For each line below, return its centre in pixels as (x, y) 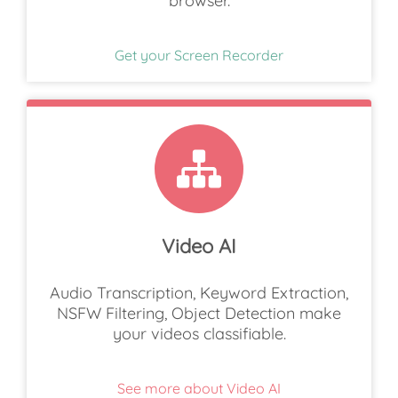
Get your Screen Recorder (199, 55)
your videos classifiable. (199, 334)
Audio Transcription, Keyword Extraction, (199, 293)
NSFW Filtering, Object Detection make (199, 314)
